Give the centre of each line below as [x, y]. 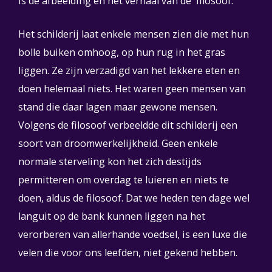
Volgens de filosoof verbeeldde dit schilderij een [128, 125]
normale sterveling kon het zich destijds [110, 161]
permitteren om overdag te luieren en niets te [124, 180]
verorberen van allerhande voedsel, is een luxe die [133, 234]
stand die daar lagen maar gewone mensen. [118, 107]
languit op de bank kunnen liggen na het [112, 216]
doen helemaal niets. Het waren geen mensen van [132, 89]
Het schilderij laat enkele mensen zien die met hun [134, 34]
